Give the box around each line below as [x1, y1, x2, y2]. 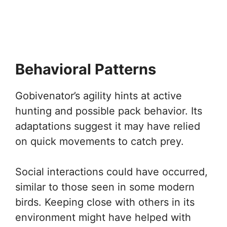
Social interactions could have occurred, [15, 166, 208, 178]
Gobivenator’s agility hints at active [15, 90, 182, 102]
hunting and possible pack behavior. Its [15, 105, 202, 117]
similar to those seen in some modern [15, 181, 195, 193]
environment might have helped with [15, 211, 191, 223]
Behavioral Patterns [15, 60, 156, 78]
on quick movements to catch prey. [15, 135, 184, 147]
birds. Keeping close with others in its [15, 196, 195, 208]
